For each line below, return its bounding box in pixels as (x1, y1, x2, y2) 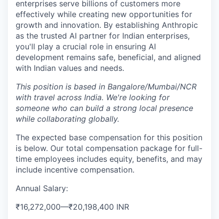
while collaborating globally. (16, 113, 119, 124)
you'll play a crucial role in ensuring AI (16, 41, 156, 51)
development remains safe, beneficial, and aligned (16, 52, 201, 62)
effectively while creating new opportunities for (16, 9, 192, 19)
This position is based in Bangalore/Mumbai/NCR (16, 81, 197, 91)
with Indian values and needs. (16, 63, 124, 73)
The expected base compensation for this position (16, 132, 202, 142)
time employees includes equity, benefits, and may (16, 153, 202, 164)
